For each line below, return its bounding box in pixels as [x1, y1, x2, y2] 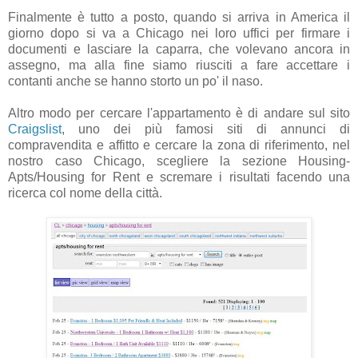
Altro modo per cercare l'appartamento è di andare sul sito [8, 106, 350, 121]
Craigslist [8, 122, 62, 137]
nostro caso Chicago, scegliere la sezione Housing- [8, 154, 350, 169]
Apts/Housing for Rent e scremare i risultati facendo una [8, 170, 350, 185]
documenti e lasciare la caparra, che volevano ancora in [8, 42, 350, 57]
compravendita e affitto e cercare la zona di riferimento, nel [8, 138, 350, 153]
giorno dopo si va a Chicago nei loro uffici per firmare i [8, 26, 350, 41]
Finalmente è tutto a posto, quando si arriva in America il [8, 10, 350, 25]
